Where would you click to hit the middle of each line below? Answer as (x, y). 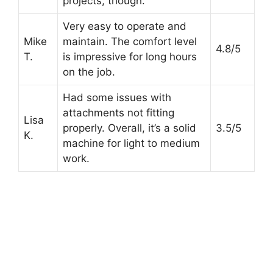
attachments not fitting (119, 112)
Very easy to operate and (125, 26)
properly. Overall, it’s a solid (129, 128)
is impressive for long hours (130, 56)
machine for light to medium (131, 143)
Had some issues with (117, 97)
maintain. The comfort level (130, 41)
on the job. (89, 72)
